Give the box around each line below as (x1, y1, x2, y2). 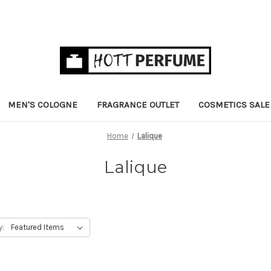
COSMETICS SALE (198, 99, 270, 110)
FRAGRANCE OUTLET (97, 99, 179, 110)
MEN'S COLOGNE (8, 99, 77, 110)
